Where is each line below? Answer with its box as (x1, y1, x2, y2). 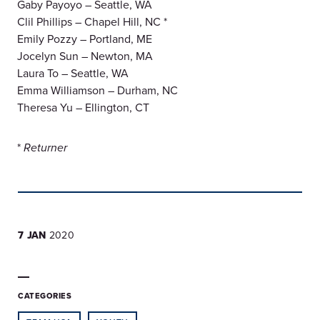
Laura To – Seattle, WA (17, 65, 129, 81)
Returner (24, 141, 67, 156)
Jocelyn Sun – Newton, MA (17, 48, 153, 64)
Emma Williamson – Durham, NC (17, 82, 178, 99)
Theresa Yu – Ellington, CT (17, 99, 149, 116)
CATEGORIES (18, 290, 72, 302)
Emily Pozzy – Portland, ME (17, 31, 152, 47)
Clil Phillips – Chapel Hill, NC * (17, 14, 167, 30)
